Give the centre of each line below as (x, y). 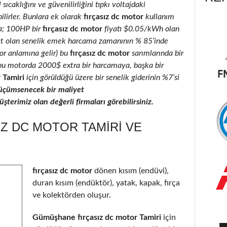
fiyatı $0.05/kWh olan (142, 29)
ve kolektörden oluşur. (72, 195)
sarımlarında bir (157, 53)
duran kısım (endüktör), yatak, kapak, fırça (106, 183)
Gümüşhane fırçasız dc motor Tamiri (97, 217)
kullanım (159, 16)
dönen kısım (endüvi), (131, 171)
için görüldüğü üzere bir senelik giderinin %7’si (102, 77)
